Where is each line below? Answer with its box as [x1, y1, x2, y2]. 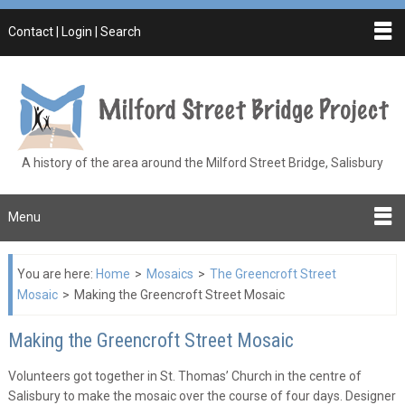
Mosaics [146, 266, 193, 281]
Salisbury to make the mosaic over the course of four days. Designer [7, 388, 396, 403]
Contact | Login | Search [7, 24, 141, 39]
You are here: [16, 266, 96, 281]
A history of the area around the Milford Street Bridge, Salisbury [22, 155, 383, 170]
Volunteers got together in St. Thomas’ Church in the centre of [7, 368, 362, 383]
